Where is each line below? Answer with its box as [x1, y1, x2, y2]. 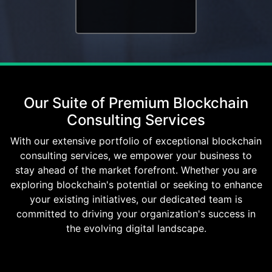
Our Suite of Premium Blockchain [24, 94, 248, 112]
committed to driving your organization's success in [16, 208, 256, 220]
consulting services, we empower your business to [20, 149, 252, 162]
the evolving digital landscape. [66, 222, 206, 235]
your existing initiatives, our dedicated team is [30, 193, 242, 206]
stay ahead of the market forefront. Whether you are [15, 164, 257, 177]
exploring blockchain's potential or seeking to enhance [10, 178, 262, 191]
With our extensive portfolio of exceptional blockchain [10, 135, 262, 148]
